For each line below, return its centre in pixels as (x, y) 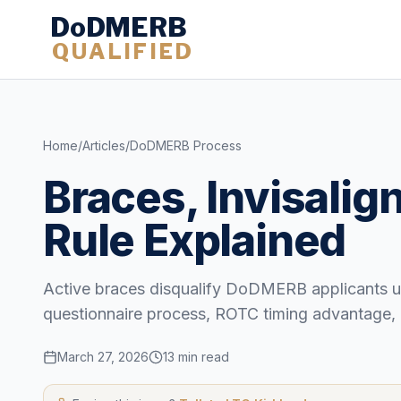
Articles (104, 145)
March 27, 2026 (103, 357)
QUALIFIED (122, 52)
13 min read (196, 357)
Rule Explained (195, 240)
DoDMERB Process (186, 145)
